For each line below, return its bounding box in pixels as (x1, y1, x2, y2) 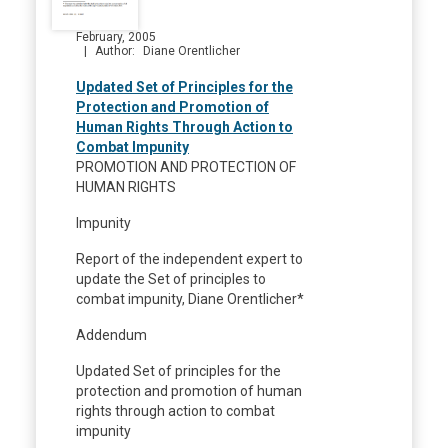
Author (95, 44, 132, 59)
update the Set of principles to (76, 271, 266, 288)
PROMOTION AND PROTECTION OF (76, 159, 296, 176)
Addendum (76, 327, 147, 344)
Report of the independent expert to (76, 251, 303, 268)
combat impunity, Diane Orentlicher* (76, 291, 304, 308)
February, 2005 (76, 30, 156, 45)
